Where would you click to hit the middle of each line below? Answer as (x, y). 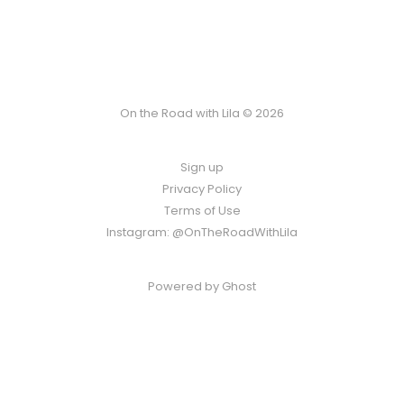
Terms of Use (202, 211)
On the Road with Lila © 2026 (202, 113)
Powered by (185, 286)
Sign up (202, 167)
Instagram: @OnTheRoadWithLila (202, 232)
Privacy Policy (202, 189)
